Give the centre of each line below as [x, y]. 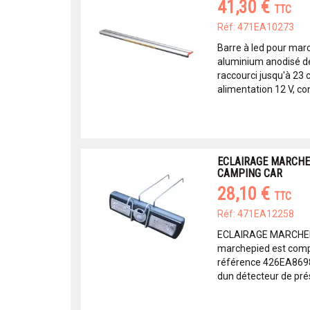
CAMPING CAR [249, 173]
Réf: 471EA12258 [255, 214]
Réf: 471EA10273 [255, 27]
